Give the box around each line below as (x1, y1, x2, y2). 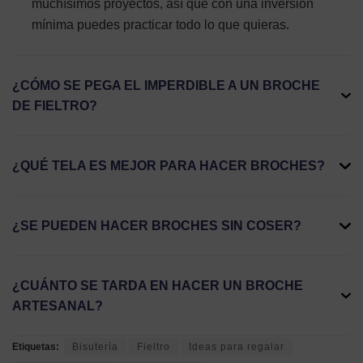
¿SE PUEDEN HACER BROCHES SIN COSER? (12, 219, 301, 233)
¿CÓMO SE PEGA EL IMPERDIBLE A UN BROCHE (12, 79, 320, 93)
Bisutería (72, 341, 118, 353)
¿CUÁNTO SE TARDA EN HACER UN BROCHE (12, 279, 303, 293)
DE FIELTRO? (12, 99, 97, 113)
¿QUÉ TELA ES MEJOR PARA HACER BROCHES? (12, 159, 325, 173)
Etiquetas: (12, 341, 59, 353)
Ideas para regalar (189, 341, 284, 353)
